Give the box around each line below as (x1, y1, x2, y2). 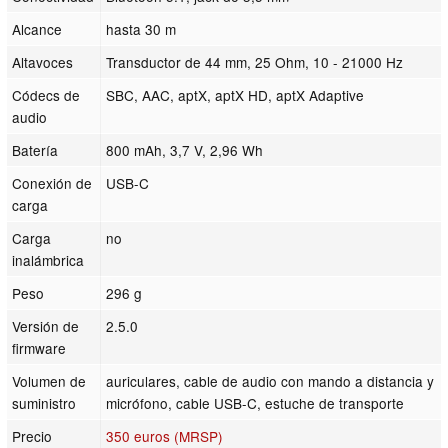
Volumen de (12, 370, 87, 391)
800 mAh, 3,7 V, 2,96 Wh (106, 139, 264, 160)
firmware (12, 337, 67, 358)
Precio (12, 425, 53, 446)
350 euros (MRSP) (106, 425, 224, 446)
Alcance (12, 18, 63, 39)
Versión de (12, 315, 80, 336)
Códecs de (12, 84, 81, 105)
